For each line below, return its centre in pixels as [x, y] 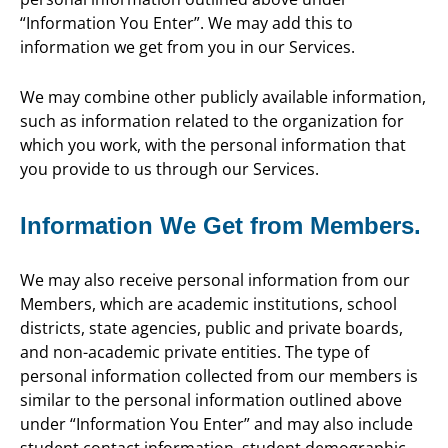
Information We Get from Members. [220, 226]
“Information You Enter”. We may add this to [186, 22]
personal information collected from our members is [219, 375]
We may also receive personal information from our [215, 279]
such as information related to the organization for [212, 121]
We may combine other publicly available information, [223, 97]
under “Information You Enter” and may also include [216, 423]
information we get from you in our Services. [187, 46]
